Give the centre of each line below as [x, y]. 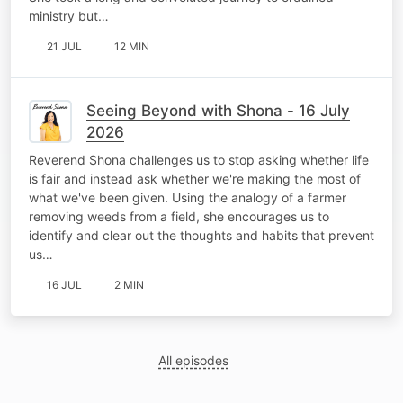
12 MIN [132, 46]
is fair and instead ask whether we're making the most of [195, 178]
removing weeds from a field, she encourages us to [179, 216]
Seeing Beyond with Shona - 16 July [218, 110]
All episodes [194, 360]
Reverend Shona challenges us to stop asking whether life [199, 159]
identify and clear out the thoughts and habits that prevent [201, 235]
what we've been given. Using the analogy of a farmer [188, 197]
